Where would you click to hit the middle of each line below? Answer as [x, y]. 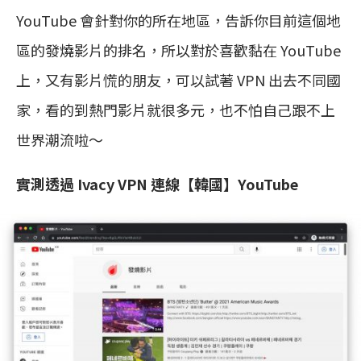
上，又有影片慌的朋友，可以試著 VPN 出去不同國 [178, 79]
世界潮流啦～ [60, 139]
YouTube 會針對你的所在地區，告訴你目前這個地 [178, 20]
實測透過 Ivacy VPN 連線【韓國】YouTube [157, 183]
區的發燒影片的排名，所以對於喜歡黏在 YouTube [178, 50]
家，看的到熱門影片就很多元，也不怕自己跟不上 [176, 109]
